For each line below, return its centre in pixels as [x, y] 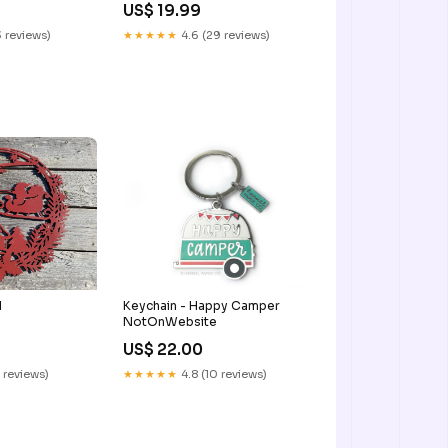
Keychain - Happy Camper [201, 305]
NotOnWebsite [169, 321]
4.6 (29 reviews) [223, 34]
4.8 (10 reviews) [222, 373]
